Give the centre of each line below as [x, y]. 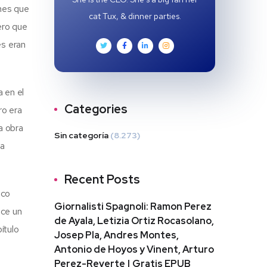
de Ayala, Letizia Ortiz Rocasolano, [134, 221]
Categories [96, 109]
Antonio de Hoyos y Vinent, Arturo [134, 249]
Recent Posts [102, 179]
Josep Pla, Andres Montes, [117, 235]
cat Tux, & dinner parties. [135, 16]
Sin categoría [81, 135]
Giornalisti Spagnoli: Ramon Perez [133, 207]
